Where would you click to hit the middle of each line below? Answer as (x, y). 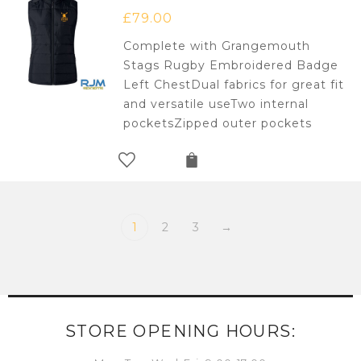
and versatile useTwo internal (216, 104)
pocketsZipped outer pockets (218, 124)
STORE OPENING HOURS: (180, 332)
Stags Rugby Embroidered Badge (231, 66)
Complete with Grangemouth (217, 46)
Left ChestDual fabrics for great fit (234, 85)
